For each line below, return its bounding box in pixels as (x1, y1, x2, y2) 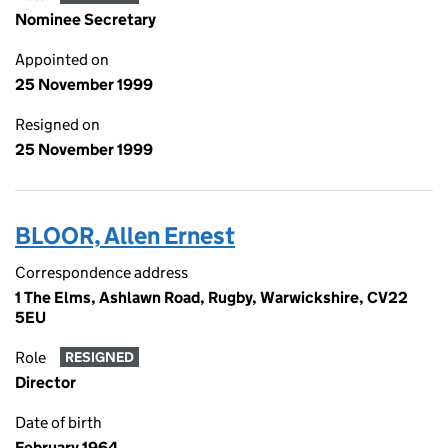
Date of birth (15, 413, 102, 432)
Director (15, 373, 76, 392)
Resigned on (15, 115, 100, 134)
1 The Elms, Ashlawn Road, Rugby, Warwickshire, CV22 (15, 288, 408, 307)
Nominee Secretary (15, 10, 156, 29)
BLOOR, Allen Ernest (15, 221, 235, 250)
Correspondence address (15, 263, 188, 282)
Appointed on (15, 50, 109, 69)
